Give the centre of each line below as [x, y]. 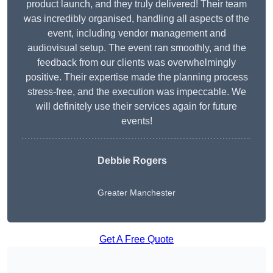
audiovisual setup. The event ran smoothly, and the [136, 48]
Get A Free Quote [136, 239]
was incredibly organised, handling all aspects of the [136, 19]
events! [136, 121]
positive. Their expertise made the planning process [136, 77]
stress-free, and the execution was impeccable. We [136, 92]
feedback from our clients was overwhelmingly [136, 63]
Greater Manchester [136, 193]
